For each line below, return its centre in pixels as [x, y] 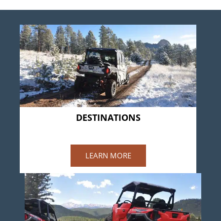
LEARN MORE [108, 156]
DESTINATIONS [108, 118]
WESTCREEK [108, 129]
